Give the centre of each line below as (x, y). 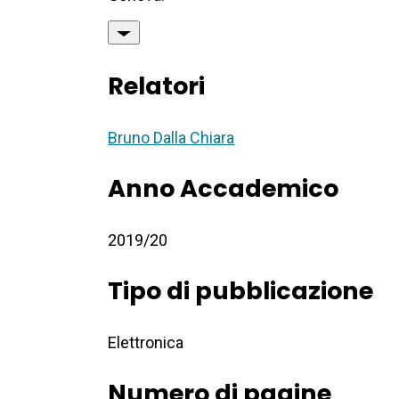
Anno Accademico (224, 189)
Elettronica (146, 343)
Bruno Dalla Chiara (171, 138)
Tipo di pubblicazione (241, 291)
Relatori (157, 86)
